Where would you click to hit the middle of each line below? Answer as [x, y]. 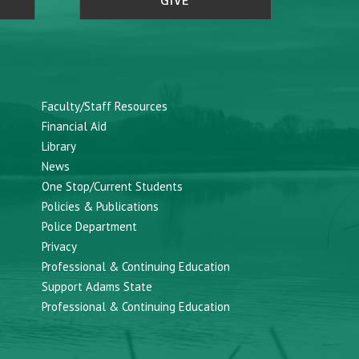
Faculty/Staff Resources [104, 106]
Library [58, 146]
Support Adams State [97, 286]
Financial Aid [74, 126]
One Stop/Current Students [112, 186]
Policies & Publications [100, 206]
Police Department [89, 226]
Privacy [59, 246]
